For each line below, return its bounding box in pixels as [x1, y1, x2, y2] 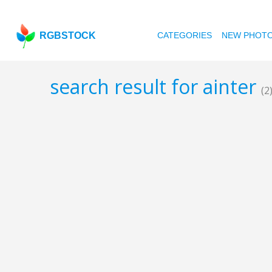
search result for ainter [50, 73, 261, 100]
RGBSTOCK [39, 30, 97, 41]
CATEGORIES [157, 30, 212, 40]
